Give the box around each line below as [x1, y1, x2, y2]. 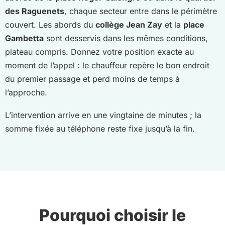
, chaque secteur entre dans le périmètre [64, 6, 217, 17]
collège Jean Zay [95, 20, 162, 30]
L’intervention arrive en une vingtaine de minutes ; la [5, 109, 201, 120]
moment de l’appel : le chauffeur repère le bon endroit [5, 60, 209, 71]
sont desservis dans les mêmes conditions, [44, 33, 208, 44]
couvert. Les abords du [5, 20, 95, 30]
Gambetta [5, 33, 44, 44]
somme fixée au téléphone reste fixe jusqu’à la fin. [5, 123, 195, 134]
